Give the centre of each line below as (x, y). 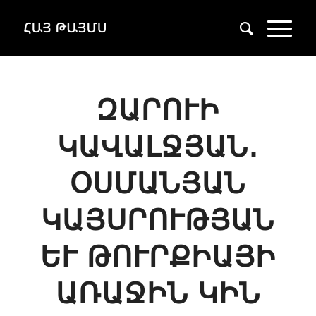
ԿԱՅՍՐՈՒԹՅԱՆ (158, 220)
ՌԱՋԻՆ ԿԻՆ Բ (158, 293)
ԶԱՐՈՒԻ (158, 110)
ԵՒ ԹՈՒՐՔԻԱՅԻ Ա (158, 257)
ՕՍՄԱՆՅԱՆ (158, 183)
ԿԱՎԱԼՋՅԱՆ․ (158, 147)
